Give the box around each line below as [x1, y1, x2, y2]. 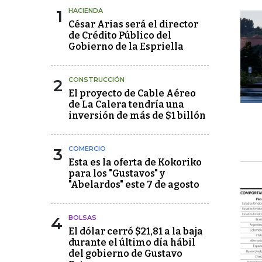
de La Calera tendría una [68, 99, 184, 110]
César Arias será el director [68, 19, 198, 30]
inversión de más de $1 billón [68, 110, 206, 121]
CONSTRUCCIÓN [68, 75, 125, 84]
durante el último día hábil [68, 237, 195, 248]
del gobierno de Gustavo [68, 248, 182, 259]
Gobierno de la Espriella [68, 41, 184, 52]
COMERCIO [68, 144, 106, 153]
